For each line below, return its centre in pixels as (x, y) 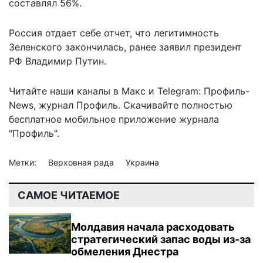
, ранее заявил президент (183, 47)
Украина (142, 162)
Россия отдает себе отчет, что (81, 33)
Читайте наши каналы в (65, 91)
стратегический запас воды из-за (161, 239)
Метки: (24, 162)
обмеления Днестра (125, 251)
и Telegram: (175, 91)
